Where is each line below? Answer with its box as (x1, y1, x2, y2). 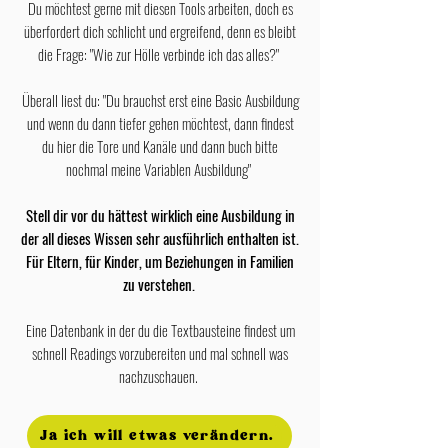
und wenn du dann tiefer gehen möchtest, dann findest (26, 112, 294, 134)
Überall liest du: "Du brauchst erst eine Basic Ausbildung (21, 89, 299, 111)
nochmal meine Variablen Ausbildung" (66, 158, 254, 180)
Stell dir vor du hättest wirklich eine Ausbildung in (25, 204, 295, 226)
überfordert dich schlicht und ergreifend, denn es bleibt (24, 20, 296, 42)
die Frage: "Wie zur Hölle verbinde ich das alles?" (38, 43, 282, 65)
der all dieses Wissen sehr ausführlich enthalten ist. (21, 227, 299, 249)
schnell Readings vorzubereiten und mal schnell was (32, 342, 288, 364)
